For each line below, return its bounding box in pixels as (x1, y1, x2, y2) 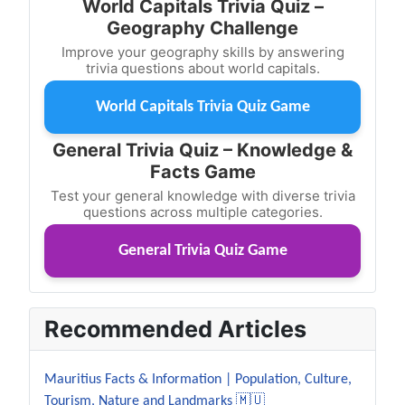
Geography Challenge (107, 16, 298, 39)
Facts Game (149, 160, 256, 183)
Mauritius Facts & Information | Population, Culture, (44, 372, 352, 387)
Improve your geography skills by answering (61, 42, 344, 61)
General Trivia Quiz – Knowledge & (52, 138, 353, 161)
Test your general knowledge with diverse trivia (50, 186, 355, 204)
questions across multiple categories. (82, 202, 323, 221)
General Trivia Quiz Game (118, 241, 287, 259)
